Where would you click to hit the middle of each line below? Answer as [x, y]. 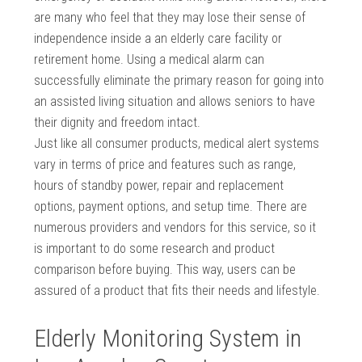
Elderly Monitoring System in [168, 339]
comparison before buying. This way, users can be [165, 270]
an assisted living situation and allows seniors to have [175, 102]
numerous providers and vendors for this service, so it [175, 228]
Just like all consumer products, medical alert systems [177, 144]
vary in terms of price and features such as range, [165, 165]
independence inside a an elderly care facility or [158, 39]
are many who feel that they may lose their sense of [170, 18]
